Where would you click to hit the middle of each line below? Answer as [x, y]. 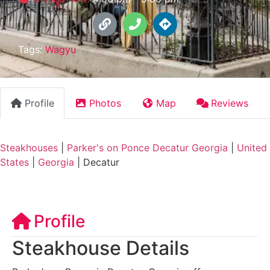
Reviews [230, 103]
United [252, 147]
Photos [105, 103]
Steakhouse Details [101, 248]
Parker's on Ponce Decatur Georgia [147, 147]
